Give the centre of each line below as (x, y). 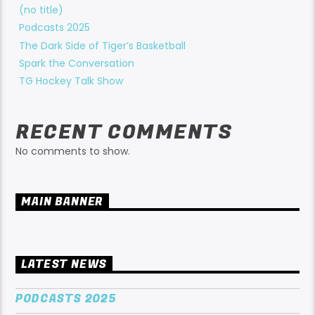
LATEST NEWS (64, 265)
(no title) (41, 10)
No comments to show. (73, 151)
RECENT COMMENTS (124, 132)
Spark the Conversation (77, 63)
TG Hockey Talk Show (71, 81)
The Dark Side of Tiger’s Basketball (103, 45)
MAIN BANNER (63, 202)
